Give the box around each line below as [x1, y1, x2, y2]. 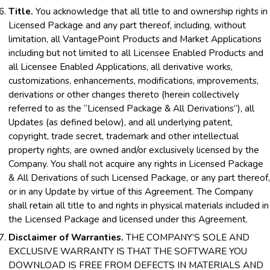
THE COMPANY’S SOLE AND [124, 230, 250, 243]
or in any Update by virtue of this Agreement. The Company [8, 184, 253, 198]
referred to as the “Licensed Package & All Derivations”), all [8, 101, 254, 115]
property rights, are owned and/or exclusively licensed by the [8, 143, 259, 156]
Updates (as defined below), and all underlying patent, [8, 115, 233, 128]
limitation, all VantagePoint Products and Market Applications [8, 32, 262, 45]
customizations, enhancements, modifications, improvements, [8, 74, 259, 87]
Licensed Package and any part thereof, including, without [8, 18, 246, 31]
